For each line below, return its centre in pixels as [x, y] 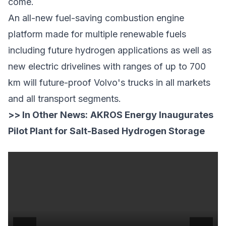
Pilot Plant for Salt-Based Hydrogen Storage [106, 131]
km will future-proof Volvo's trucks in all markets [109, 82]
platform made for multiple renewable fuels [97, 34]
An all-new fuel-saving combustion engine [96, 18]
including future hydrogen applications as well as [110, 50]
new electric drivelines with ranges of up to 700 [107, 66]
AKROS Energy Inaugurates [152, 115]
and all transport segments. [65, 98]
